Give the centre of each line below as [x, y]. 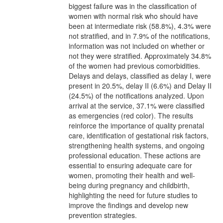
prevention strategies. [103, 215]
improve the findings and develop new [128, 205]
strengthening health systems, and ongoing [137, 145]
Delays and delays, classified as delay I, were [140, 75]
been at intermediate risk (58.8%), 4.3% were [140, 26]
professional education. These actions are [135, 155]
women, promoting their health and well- [132, 175]
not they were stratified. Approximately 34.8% [140, 56]
